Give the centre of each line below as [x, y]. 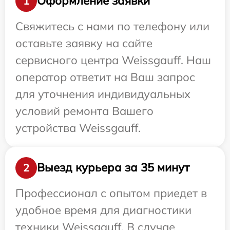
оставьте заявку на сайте [84, 43]
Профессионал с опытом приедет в [111, 193]
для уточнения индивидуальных [103, 94]
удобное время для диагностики [103, 210]
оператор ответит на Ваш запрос [105, 77]
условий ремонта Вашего [84, 111]
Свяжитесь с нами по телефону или [112, 26]
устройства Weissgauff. [78, 128]
